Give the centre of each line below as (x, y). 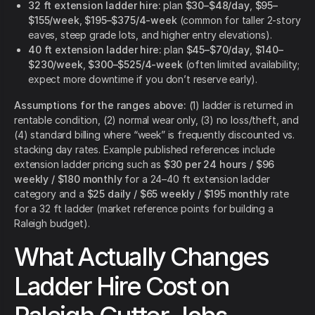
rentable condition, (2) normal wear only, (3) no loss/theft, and (156, 120)
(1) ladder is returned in (239, 105)
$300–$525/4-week (135, 65)
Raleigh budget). (52, 224)
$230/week (56, 65)
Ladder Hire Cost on (122, 287)
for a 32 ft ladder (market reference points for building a (144, 209)
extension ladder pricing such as (89, 165)
